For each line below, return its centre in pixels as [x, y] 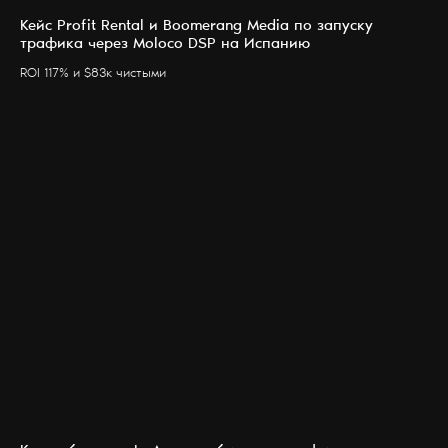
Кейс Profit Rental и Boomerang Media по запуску [196, 27]
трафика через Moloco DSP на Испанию [165, 45]
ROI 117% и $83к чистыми [93, 75]
